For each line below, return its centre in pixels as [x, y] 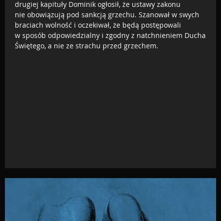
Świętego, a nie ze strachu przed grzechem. [87, 45]
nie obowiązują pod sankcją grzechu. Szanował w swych [107, 14]
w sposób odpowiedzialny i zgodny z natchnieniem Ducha [110, 35]
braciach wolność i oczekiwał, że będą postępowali [98, 25]
